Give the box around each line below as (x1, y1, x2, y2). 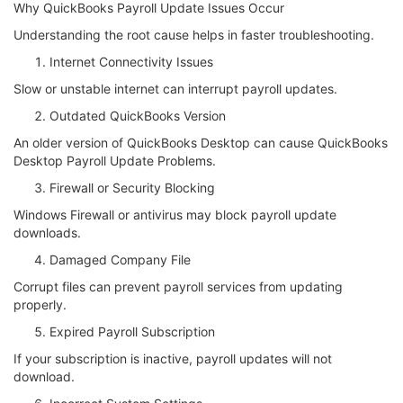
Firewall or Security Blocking (49, 180, 215, 196)
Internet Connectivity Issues (49, 54, 213, 70)
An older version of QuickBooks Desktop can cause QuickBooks (13, 135, 388, 151)
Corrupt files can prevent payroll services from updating (13, 279, 343, 295)
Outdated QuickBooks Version (49, 108, 226, 124)
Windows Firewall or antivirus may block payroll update (13, 207, 336, 223)
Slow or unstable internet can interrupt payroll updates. (13, 81, 337, 97)
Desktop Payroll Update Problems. (13, 153, 216, 169)
